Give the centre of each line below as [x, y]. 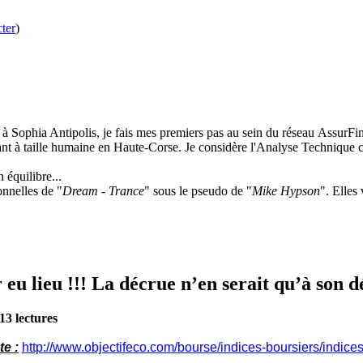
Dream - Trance [103, 191]
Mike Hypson [286, 191]
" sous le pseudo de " [198, 191]
